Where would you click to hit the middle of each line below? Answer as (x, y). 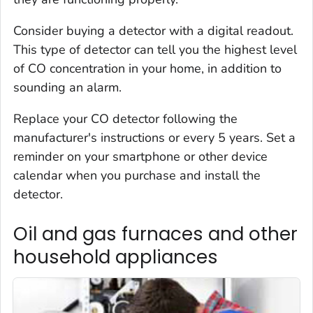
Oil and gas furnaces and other (155, 234)
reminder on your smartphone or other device (140, 156)
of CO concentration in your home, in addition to (147, 68)
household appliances (116, 257)
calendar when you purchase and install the (137, 175)
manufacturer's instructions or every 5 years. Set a (154, 137)
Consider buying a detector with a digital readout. (153, 30)
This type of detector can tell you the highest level (155, 49)
